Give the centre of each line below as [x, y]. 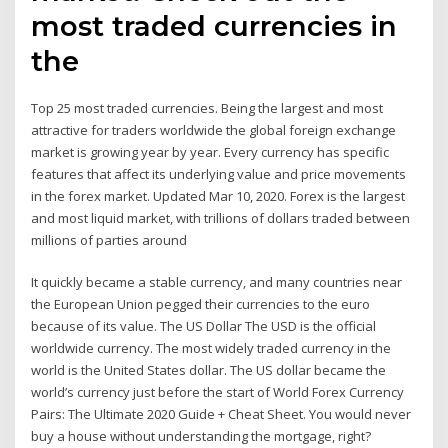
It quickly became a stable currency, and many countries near [217, 282]
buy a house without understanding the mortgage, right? [201, 436]
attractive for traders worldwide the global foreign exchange [214, 129]
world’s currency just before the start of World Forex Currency [218, 392]
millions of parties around [111, 239]
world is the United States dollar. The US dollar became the [209, 370]
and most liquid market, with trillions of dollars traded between [221, 217]
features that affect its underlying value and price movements [219, 173]
